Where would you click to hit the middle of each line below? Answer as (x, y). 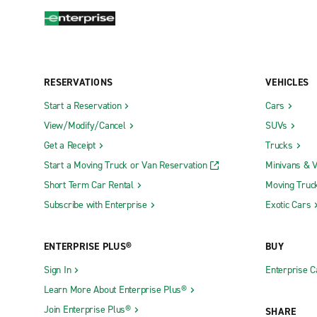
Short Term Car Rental (89, 185)
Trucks (279, 145)
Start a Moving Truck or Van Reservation (126, 165)
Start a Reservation (83, 105)
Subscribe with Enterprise (96, 204)
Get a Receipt (70, 145)
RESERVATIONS (78, 82)
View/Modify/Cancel (85, 125)
